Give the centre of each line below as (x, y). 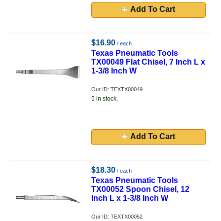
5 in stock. (105, 99)
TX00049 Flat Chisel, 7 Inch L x (148, 62)
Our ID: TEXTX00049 (117, 89)
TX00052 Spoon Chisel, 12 (141, 189)
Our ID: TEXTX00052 (117, 217)
